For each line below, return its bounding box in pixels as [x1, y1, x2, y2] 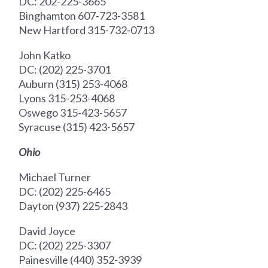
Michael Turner [19, 170, 92, 184]
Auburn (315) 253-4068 [19, 77, 128, 91]
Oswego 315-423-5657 [19, 106, 127, 120]
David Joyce [19, 224, 76, 238]
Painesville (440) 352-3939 [19, 253, 142, 267]
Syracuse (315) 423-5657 [19, 120, 135, 134]
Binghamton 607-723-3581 [19, 9, 145, 23]
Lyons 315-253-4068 [19, 92, 115, 105]
